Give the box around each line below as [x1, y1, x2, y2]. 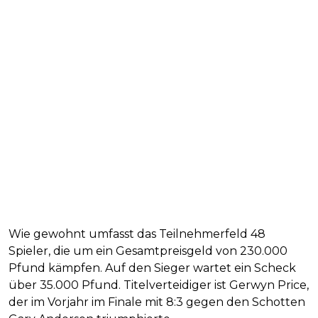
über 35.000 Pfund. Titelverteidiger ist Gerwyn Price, [9, 278, 309, 292]
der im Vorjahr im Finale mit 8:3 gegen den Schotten [9, 295, 305, 309]
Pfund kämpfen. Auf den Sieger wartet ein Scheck [9, 261, 296, 275]
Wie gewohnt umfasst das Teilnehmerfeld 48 [9, 227, 265, 241]
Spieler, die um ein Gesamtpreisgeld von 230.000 [9, 244, 287, 258]
